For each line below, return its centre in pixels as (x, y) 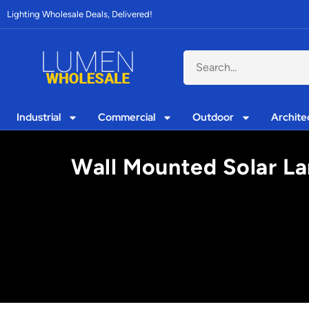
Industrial (39, 117)
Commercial (127, 117)
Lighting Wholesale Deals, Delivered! (80, 14)
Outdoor (213, 117)
